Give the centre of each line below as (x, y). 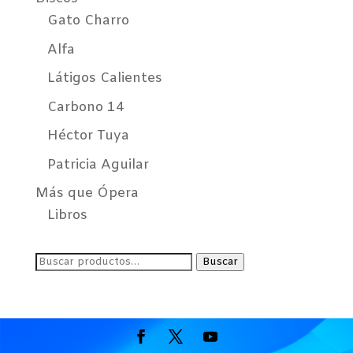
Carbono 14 (85, 107)
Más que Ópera (87, 194)
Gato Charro (88, 21)
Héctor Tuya (88, 136)
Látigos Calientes (104, 79)
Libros (67, 216)
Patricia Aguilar (98, 165)
